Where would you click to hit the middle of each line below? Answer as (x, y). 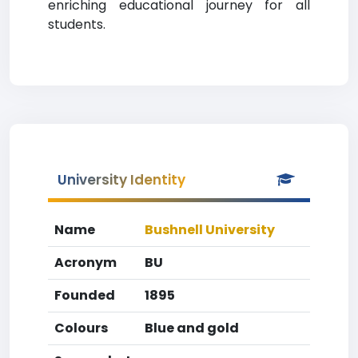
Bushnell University (210, 230)
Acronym (86, 263)
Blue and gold (192, 328)
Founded (85, 295)
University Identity (121, 180)
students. (77, 24)
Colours (81, 328)
